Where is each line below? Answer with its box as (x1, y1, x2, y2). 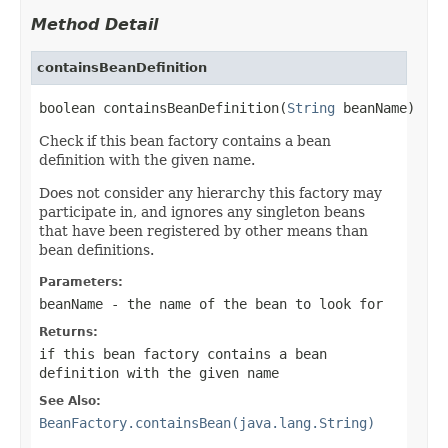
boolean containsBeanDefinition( (39, 99, 287, 116)
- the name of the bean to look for (103, 295, 383, 312)
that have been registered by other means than (39, 222, 368, 239)
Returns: (39, 324, 98, 339)
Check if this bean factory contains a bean (39, 132, 331, 149)
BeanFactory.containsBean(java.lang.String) (39, 414, 375, 431)
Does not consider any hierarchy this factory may (39, 184, 382, 201)
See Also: (39, 393, 101, 408)
